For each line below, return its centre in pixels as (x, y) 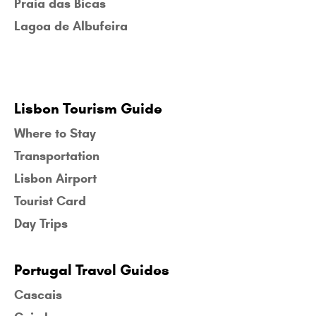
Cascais (38, 295)
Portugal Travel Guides (92, 271)
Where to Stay (55, 134)
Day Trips (41, 224)
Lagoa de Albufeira (71, 26)
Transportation (57, 156)
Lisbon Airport (55, 179)
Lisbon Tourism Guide (88, 109)
